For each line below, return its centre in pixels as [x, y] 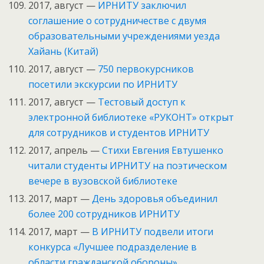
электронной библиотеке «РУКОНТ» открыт [131, 117]
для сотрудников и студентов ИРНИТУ [119, 132]
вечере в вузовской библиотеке [103, 181]
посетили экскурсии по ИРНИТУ [103, 84]
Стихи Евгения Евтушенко [163, 151]
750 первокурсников [145, 69]
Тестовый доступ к [142, 102]
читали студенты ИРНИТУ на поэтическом [128, 166]
